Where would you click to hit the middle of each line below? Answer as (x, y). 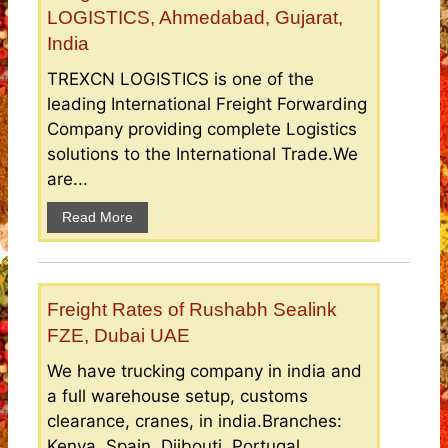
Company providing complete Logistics (202, 129)
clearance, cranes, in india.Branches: (194, 421)
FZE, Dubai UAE (118, 336)
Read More (97, 217)
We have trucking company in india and (204, 371)
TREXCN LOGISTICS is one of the (180, 79)
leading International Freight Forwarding (207, 104)
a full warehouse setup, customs (177, 396)
